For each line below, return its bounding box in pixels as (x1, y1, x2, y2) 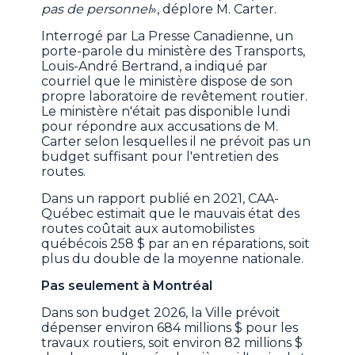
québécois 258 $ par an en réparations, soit (41, 236, 311, 252)
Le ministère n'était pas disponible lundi (41, 104, 291, 120)
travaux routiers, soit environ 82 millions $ (41, 335, 303, 351)
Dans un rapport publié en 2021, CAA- (41, 191, 280, 207)
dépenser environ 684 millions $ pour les (41, 320, 299, 336)
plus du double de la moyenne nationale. (41, 251, 304, 267)
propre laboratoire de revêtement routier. (41, 89, 308, 105)
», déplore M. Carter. (151, 2, 277, 17)
